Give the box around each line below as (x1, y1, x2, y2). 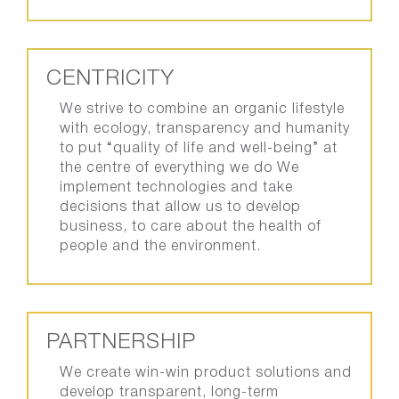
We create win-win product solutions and (60, 367, 352, 379)
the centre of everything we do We (60, 162, 277, 175)
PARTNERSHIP (46, 333, 196, 353)
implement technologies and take (60, 182, 293, 194)
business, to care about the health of (60, 221, 322, 233)
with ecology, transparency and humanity (60, 123, 350, 135)
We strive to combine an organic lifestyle (60, 103, 345, 116)
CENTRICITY (46, 69, 175, 89)
